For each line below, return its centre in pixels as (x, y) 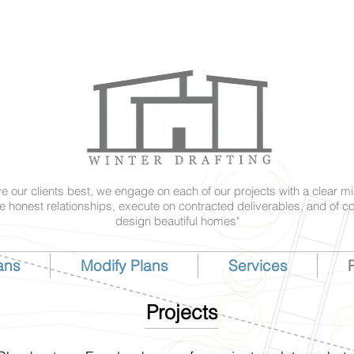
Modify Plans (124, 265)
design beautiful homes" (177, 221)
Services (258, 265)
